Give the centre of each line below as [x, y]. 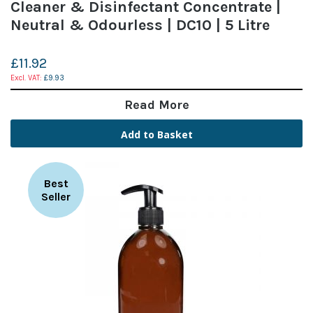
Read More [156, 104]
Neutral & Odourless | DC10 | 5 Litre [140, 25]
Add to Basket [156, 134]
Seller [56, 196]
